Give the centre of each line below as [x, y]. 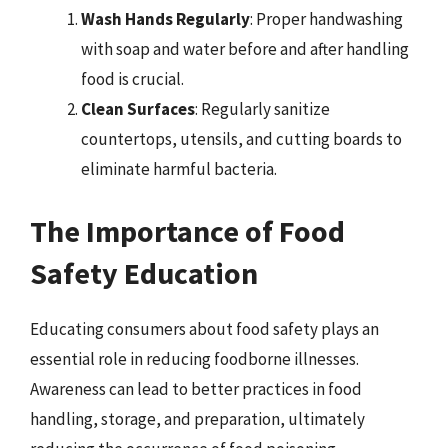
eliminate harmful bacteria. [179, 169]
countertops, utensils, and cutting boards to [241, 139]
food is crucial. [132, 79]
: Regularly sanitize [262, 109]
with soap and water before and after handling [245, 49]
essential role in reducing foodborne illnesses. [194, 358]
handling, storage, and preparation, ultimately [197, 418]
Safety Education [144, 272]
